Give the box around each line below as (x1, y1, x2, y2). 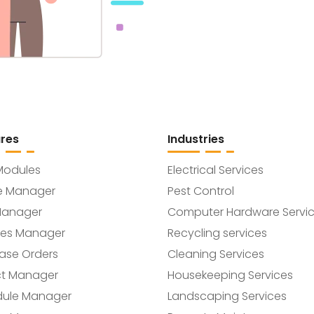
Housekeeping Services (168, 267, 293, 283)
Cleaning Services (168, 246, 264, 262)
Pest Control (168, 183, 234, 199)
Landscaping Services (168, 288, 287, 304)
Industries (168, 131, 224, 147)
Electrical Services (168, 162, 264, 178)
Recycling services (168, 225, 267, 241)
